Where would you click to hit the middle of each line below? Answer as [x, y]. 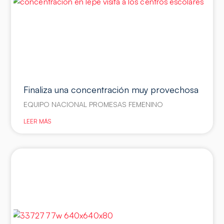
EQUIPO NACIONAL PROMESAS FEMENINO [93, 104]
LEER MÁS [37, 121]
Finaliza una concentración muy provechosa [111, 90]
